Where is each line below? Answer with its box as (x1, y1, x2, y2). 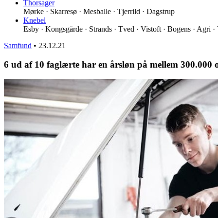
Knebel (23, 16, 46, 24)
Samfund (4, 41, 32, 50)
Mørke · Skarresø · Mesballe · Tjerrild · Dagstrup (23, 7, 175, 16)
